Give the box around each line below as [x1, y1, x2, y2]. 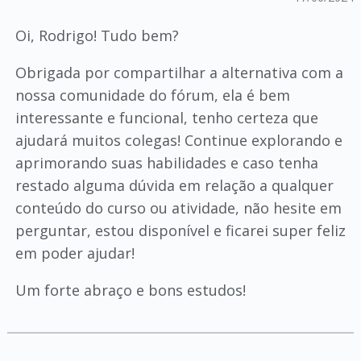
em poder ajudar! [15, 243, 135, 263]
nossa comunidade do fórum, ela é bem [15, 85, 290, 105]
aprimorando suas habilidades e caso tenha [15, 153, 318, 172]
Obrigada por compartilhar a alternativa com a [15, 63, 343, 82]
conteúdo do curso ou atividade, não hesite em [15, 198, 342, 218]
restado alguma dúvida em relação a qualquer [15, 176, 334, 195]
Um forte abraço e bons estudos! [15, 280, 246, 300]
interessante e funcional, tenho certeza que [15, 108, 318, 127]
